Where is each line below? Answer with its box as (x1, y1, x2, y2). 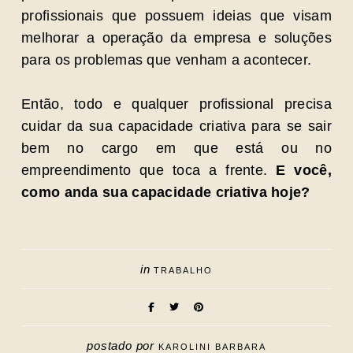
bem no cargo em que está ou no (21, 140, 332, 156)
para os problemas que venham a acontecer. (21, 52, 312, 68)
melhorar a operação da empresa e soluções (21, 30, 332, 46)
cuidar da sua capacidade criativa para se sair (21, 118, 332, 134)
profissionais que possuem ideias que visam (21, 8, 332, 24)
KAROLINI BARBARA (158, 342, 266, 351)
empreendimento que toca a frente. (21, 162, 277, 178)
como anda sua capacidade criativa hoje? (21, 184, 310, 200)
